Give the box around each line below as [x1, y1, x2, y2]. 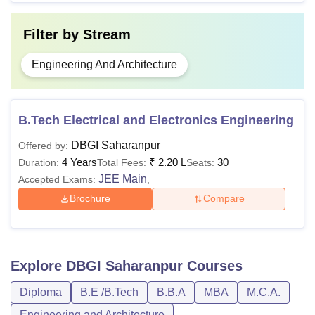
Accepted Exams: [18, 173, 96, 185]
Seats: [186, 156, 217, 168]
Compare [202, 193, 245, 205]
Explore [11, 257, 66, 274]
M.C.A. [247, 285, 281, 298]
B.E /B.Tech [80, 285, 139, 298]
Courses [183, 257, 243, 274]
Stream [83, 26, 131, 42]
